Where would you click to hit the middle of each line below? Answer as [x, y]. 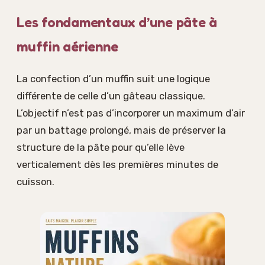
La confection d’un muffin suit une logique [113, 78]
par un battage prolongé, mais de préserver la [121, 130]
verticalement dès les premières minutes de [117, 164]
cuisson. [35, 181]
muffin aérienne [67, 46]
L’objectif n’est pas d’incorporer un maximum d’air [131, 113]
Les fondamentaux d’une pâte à [117, 22]
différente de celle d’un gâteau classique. [111, 96]
